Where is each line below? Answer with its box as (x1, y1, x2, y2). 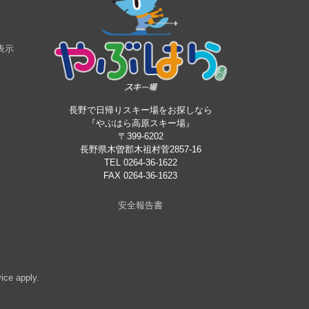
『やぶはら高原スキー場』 (86, 117, 195, 128)
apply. (13, 272, 39, 283)
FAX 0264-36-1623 (103, 170, 177, 181)
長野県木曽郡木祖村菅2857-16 (79, 143, 201, 154)
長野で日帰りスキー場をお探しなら (68, 104, 212, 115)
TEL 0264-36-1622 (103, 157, 177, 168)
